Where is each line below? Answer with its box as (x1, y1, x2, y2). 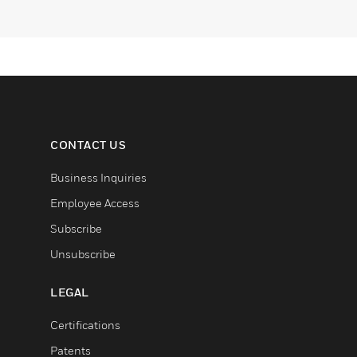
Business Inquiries (50, 170, 147, 184)
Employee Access (50, 195, 139, 210)
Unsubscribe (50, 246, 116, 261)
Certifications (50, 317, 120, 331)
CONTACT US (50, 137, 126, 151)
